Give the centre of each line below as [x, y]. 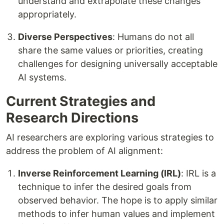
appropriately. [47, 14]
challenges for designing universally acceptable [118, 63]
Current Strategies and [81, 101]
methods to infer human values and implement [116, 213]
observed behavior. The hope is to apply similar [118, 200]
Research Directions [72, 117]
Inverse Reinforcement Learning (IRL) [99, 173]
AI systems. [42, 77]
